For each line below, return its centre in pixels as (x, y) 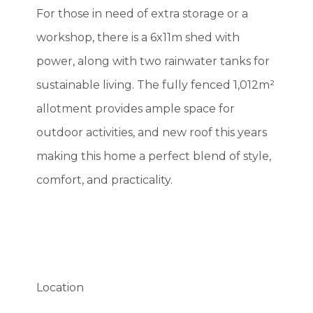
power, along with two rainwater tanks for (153, 61)
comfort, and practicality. (105, 180)
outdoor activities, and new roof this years (152, 132)
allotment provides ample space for (136, 109)
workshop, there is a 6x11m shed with (138, 37)
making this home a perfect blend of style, (154, 156)
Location (60, 287)
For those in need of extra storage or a (143, 14)
